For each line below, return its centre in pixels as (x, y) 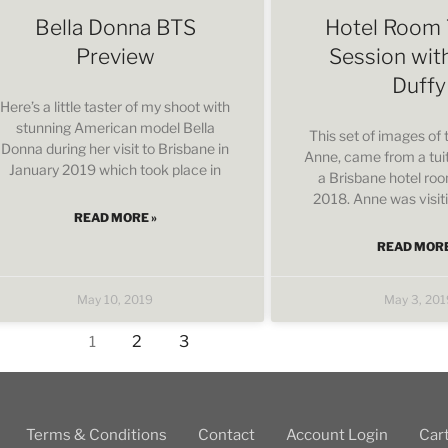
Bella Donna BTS (115, 27)
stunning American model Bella (115, 127)
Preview (115, 56)
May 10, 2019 (115, 299)
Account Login (337, 434)
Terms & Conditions (96, 434)
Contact (226, 434)
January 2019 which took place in (115, 169)
